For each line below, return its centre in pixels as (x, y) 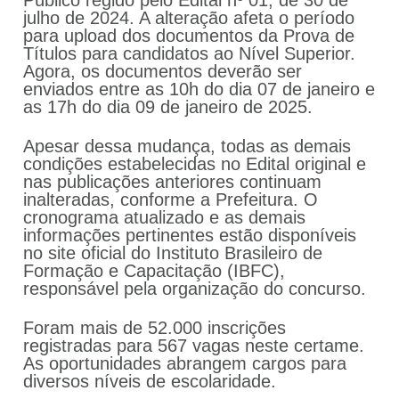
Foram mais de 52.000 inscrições (155, 328)
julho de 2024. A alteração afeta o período (189, 18)
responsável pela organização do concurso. (195, 289)
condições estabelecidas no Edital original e (195, 164)
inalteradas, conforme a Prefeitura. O (171, 200)
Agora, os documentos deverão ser (163, 72)
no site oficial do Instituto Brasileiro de (173, 253)
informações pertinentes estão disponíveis (190, 236)
